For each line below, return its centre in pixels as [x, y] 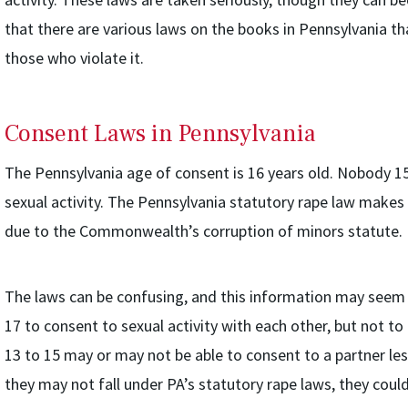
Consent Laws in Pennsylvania [160, 134]
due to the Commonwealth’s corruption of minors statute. [203, 231]
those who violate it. [74, 58]
